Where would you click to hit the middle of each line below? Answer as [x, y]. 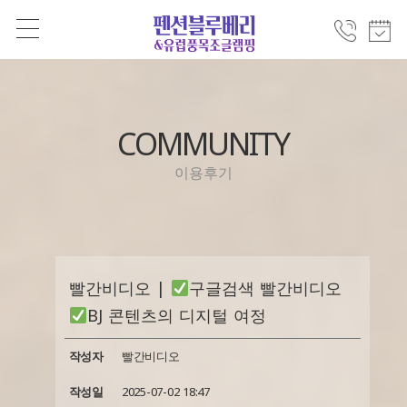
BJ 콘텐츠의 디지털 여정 [177, 315]
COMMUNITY [203, 144]
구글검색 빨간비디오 [266, 288]
